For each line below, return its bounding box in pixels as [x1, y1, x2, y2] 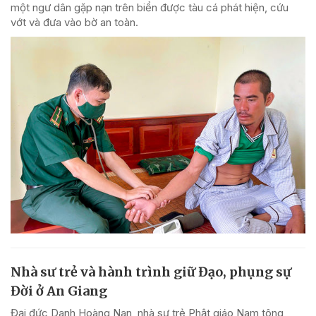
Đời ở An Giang [11, 283, 107, 300]
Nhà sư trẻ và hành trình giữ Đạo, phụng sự [11, 264, 291, 281]
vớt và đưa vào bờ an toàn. [11, 16, 138, 30]
